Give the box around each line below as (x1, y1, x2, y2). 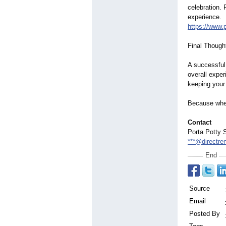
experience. (188, 13, 221, 21)
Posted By (189, 210, 220, 218)
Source (189, 185, 210, 193)
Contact (188, 119, 211, 127)
